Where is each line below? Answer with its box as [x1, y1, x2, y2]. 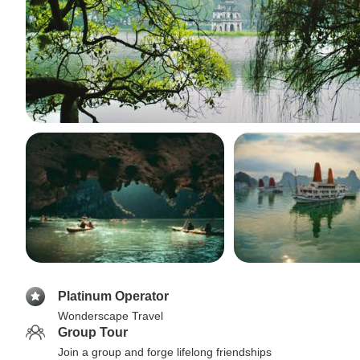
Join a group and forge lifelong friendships [58, 346, 272, 358]
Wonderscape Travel [58, 309, 163, 322]
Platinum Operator [58, 289, 169, 303]
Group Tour [58, 325, 128, 339]
